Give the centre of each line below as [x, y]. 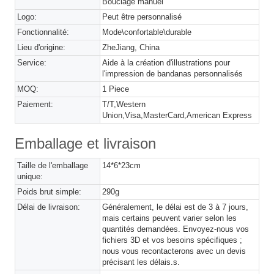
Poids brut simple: [49, 191]
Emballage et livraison [85, 143]
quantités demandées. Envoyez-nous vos [176, 229]
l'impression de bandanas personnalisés [173, 73]
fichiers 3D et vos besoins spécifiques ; [172, 240]
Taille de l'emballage [53, 165]
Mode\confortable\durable [147, 32]
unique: [30, 176]
